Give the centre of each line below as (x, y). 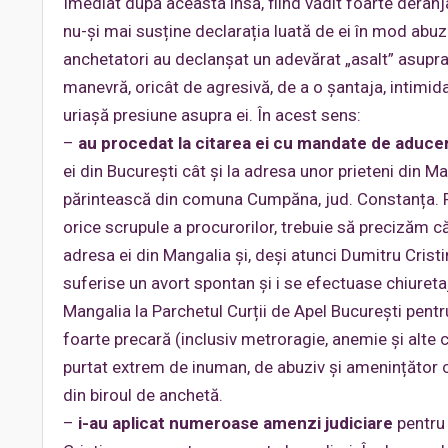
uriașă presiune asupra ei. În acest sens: (212, 115)
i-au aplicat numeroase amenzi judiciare (235, 423)
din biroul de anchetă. (143, 395)
